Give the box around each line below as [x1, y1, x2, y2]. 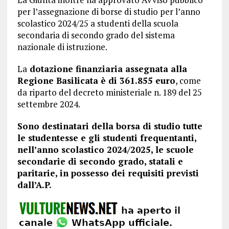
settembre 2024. [17, 98, 80, 110]
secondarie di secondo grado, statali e [17, 155, 183, 168]
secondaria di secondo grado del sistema [17, 29, 175, 41]
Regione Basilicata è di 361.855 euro [17, 75, 175, 87]
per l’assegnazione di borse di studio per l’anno [17, 6, 200, 18]
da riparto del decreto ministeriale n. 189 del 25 [17, 86, 202, 99]
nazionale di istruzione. [17, 41, 107, 53]
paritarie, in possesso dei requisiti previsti [17, 167, 199, 179]
